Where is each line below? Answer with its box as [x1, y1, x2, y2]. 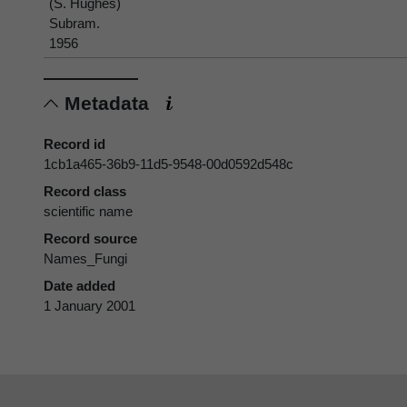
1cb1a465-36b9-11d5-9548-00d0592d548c [44, 156, 293, 173]
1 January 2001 [44, 298, 135, 314]
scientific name [44, 203, 133, 220]
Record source [44, 231, 137, 247]
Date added [44, 278, 115, 294]
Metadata [65, 93, 154, 114]
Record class [44, 184, 126, 200]
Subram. [49, 15, 101, 31]
